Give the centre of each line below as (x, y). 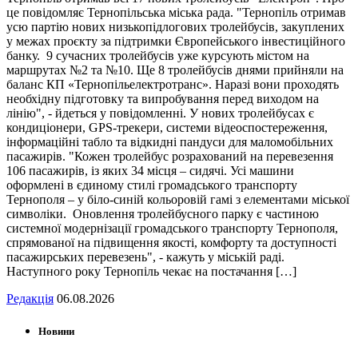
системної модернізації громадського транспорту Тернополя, (172, 228)
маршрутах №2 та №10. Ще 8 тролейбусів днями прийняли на (175, 70)
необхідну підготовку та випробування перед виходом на (163, 99)
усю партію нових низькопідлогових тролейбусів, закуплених (175, 27)
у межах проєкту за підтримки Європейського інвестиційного (176, 41)
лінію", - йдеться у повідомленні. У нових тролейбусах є (160, 113)
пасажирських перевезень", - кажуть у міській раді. (145, 257)
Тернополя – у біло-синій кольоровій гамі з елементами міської (178, 199)
